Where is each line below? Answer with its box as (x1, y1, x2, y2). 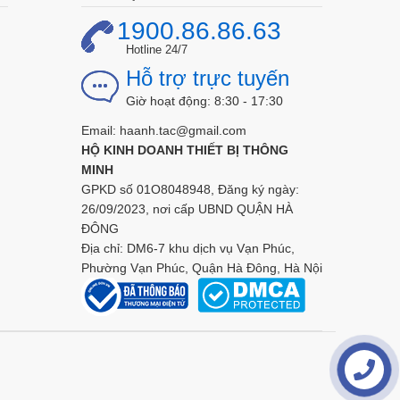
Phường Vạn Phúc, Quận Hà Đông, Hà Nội (80, 260, 322, 275)
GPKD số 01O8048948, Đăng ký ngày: (80, 181, 299, 196)
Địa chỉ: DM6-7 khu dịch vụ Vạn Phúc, (80, 240, 295, 255)
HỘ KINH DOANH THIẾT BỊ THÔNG (80, 142, 288, 157)
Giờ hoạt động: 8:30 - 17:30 (125, 93, 283, 108)
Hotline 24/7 (125, 42, 187, 56)
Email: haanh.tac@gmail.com (80, 122, 246, 137)
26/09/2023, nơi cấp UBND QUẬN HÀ (80, 201, 293, 216)
